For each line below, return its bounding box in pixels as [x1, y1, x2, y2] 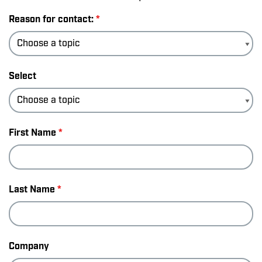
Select [9, 70, 36, 82]
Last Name [9, 183, 57, 196]
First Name [9, 126, 58, 139]
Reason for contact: [9, 13, 96, 26]
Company [9, 240, 49, 253]
